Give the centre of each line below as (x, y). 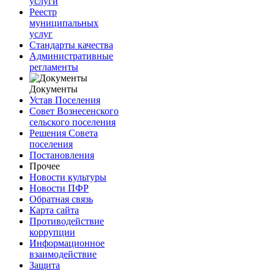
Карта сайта (54, 210)
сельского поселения (72, 122)
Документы (54, 89)
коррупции (52, 232)
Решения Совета (64, 133)
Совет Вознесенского (74, 111)
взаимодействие (63, 254)
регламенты (54, 67)
